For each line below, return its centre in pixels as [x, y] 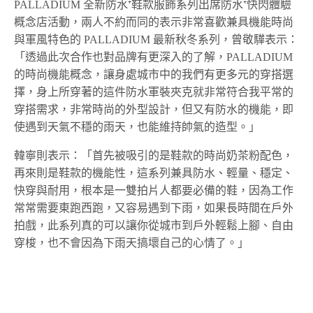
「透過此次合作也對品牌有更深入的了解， [120, 57]
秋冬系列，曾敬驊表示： [237, 40]
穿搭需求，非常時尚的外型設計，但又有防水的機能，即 [154, 110]
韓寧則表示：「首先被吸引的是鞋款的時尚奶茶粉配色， [154, 156]
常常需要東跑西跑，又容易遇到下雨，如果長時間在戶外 [154, 208]
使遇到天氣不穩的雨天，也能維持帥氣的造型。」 [137, 127]
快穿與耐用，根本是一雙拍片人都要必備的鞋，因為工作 [154, 191]
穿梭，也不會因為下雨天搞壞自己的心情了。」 [131, 243]
